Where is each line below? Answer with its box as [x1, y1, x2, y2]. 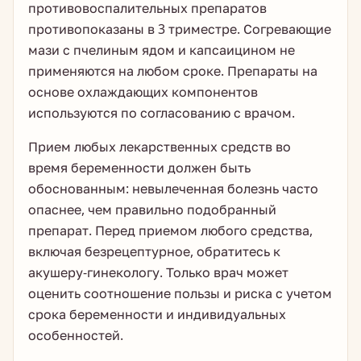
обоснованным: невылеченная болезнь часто [28, 180, 318, 197]
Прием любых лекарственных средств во [28, 138, 291, 156]
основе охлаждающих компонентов [28, 83, 258, 101]
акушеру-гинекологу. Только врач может [28, 263, 288, 281]
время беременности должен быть [28, 159, 251, 176]
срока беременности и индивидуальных [28, 305, 286, 323]
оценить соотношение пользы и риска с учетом [28, 284, 332, 302]
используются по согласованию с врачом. [28, 104, 295, 122]
